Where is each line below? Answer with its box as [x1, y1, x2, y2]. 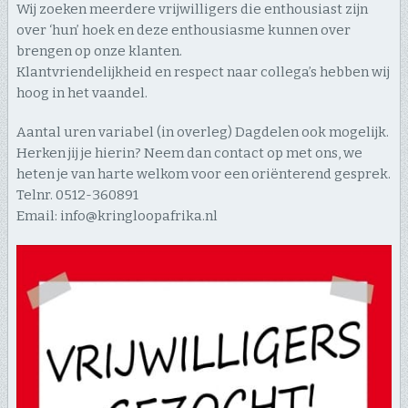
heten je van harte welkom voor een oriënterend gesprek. [15, 166, 391, 183]
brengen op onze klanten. [15, 43, 182, 60]
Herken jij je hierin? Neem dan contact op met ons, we [15, 145, 362, 162]
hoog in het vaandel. [15, 85, 148, 102]
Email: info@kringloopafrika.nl [15, 208, 218, 225]
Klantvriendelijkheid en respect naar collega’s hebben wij [15, 64, 390, 81]
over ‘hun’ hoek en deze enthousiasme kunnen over [15, 22, 351, 39]
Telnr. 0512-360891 [15, 187, 138, 204]
